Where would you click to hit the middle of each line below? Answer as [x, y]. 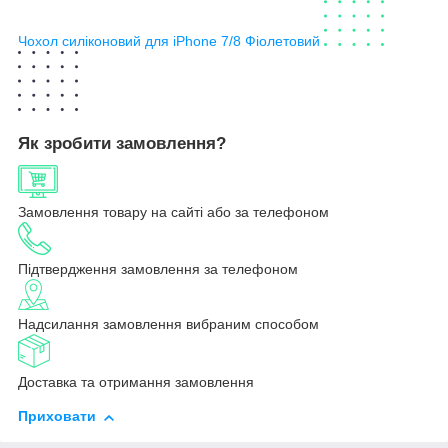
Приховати [57, 416]
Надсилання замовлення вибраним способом [168, 324]
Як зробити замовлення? [122, 144]
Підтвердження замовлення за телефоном [158, 269]
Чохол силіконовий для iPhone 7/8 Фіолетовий [169, 41]
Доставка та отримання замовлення [136, 382]
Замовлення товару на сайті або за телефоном [173, 212]
